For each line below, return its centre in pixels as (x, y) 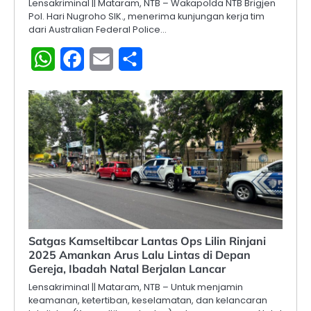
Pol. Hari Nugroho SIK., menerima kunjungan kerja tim (146, 17)
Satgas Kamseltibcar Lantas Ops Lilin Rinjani (147, 241)
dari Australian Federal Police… (98, 30)
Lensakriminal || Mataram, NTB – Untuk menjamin (136, 287)
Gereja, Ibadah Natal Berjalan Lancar (127, 269)
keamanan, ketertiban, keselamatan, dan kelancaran (148, 301)
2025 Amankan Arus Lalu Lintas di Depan (140, 255)
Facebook (111, 59)
